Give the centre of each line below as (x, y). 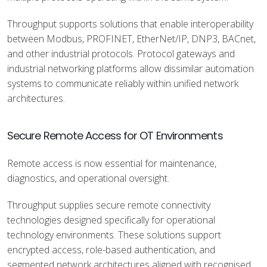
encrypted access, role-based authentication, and (111, 250)
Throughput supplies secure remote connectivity (109, 205)
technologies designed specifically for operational (111, 220)
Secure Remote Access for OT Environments (115, 136)
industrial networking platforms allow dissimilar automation (131, 69)
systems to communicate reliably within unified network (123, 83)
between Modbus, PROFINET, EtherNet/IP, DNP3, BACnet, (131, 39)
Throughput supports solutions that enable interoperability (130, 24)
